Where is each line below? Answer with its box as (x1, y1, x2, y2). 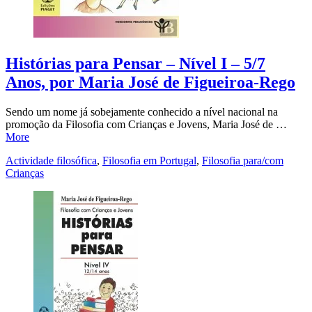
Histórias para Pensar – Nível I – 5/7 (6, 54, 265, 72)
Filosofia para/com (202, 154, 283, 166)
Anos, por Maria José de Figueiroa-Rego (6, 72, 295, 91)
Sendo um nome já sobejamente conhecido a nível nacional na (6, 105, 278, 118)
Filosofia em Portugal (102, 154, 196, 166)
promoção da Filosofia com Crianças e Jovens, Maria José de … (6, 118, 287, 130)
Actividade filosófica (6, 154, 97, 166)
